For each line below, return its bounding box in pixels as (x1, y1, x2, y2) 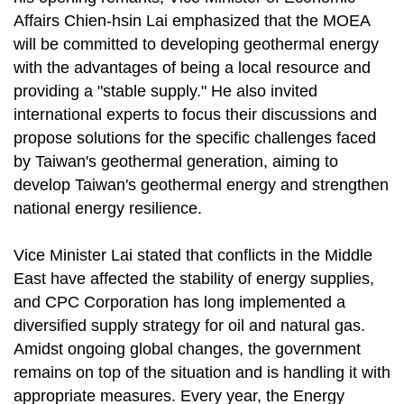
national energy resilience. (14, 199, 202, 218)
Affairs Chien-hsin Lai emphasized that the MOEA (14, 12, 370, 31)
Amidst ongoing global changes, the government (14, 340, 361, 359)
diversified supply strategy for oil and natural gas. (14, 317, 365, 335)
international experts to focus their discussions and (14, 106, 377, 124)
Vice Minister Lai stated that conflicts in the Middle (14, 246, 372, 265)
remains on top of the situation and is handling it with (14, 363, 390, 382)
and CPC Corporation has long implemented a (14, 293, 345, 312)
